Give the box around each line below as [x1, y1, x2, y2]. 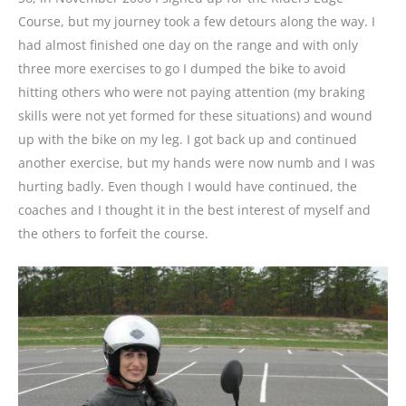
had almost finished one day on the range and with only [18, 36, 358, 54]
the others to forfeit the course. [18, 225, 208, 243]
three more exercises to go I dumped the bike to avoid [18, 60, 346, 78]
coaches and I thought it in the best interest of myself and [18, 201, 371, 219]
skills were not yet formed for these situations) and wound [18, 107, 372, 125]
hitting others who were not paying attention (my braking [18, 83, 365, 101]
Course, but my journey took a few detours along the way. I [18, 13, 375, 31]
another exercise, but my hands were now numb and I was [18, 154, 375, 172]
